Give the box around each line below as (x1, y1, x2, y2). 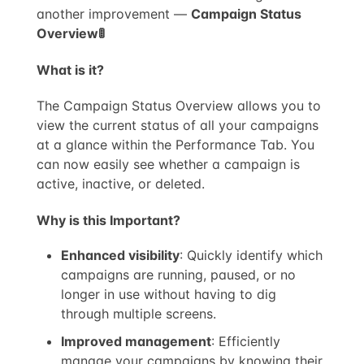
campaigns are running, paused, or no (61, 266, 297, 284)
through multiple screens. (61, 305, 217, 323)
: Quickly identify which (180, 247, 323, 264)
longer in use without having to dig (61, 286, 277, 303)
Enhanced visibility (61, 247, 180, 264)
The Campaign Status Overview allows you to (37, 97, 322, 115)
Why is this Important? (37, 212, 181, 229)
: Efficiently (211, 332, 281, 349)
